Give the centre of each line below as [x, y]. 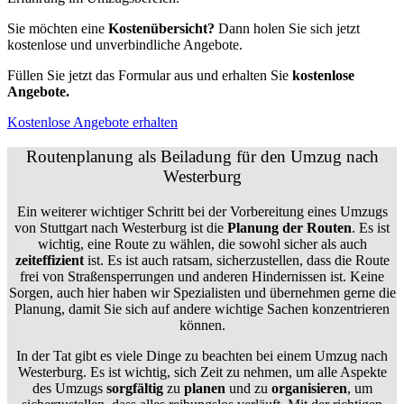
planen [204, 388]
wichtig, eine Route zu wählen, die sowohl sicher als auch [202, 243]
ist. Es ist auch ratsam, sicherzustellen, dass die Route [236, 260]
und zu [246, 388]
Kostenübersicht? [161, 28]
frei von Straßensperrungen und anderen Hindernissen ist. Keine [202, 276]
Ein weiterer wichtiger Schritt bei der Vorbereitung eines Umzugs [202, 211]
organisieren [307, 388]
